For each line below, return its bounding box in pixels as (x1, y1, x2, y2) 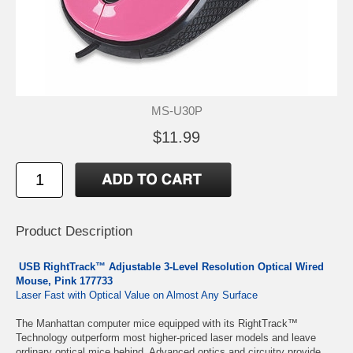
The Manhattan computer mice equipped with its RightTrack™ (16, 317, 298, 329)
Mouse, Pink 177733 (16, 274, 113, 287)
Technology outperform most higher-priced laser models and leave (16, 331, 316, 344)
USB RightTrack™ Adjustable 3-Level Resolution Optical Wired (16, 260, 324, 273)
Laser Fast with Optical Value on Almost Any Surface (16, 288, 258, 301)
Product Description (16, 223, 132, 239)
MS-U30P (150, 103, 203, 117)
